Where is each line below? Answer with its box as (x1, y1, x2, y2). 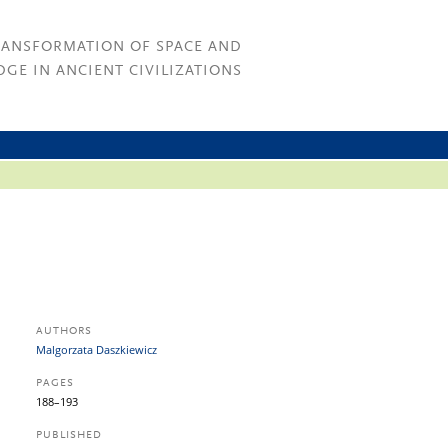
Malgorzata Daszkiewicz (36, 342, 157, 357)
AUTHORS (36, 326, 92, 337)
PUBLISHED (36, 430, 102, 441)
